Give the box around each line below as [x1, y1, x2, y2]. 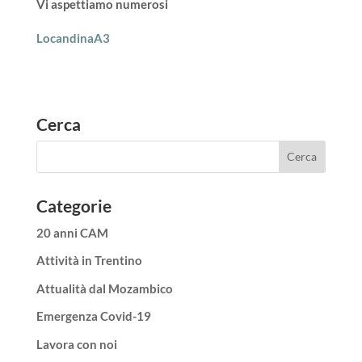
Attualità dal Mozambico [36, 280, 173, 296]
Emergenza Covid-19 [36, 309, 151, 324]
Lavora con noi [36, 336, 117, 351]
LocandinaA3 [36, 30, 110, 45]
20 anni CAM [36, 225, 108, 240]
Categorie [36, 195, 112, 216]
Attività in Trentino [36, 253, 142, 268]
